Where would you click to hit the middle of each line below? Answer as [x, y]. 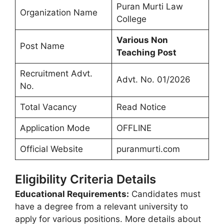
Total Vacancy [48, 107]
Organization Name [58, 12]
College [131, 19]
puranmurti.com [148, 149]
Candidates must [165, 194]
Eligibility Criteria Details [85, 179]
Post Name [42, 46]
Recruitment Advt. [56, 73]
